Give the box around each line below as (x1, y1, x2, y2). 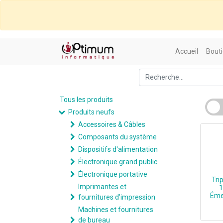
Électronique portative (78, 170, 147, 178)
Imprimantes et (78, 183, 126, 191)
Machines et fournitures (78, 206, 153, 214)
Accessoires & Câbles (78, 120, 145, 128)
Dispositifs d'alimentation (78, 145, 158, 153)
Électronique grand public (78, 158, 157, 166)
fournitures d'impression (78, 193, 155, 201)
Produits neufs (68, 108, 114, 116)
